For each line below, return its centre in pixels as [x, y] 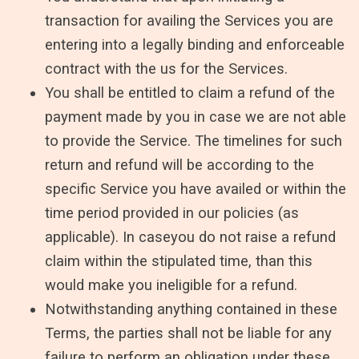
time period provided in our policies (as [172, 212]
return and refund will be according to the [179, 164]
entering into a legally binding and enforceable [195, 44]
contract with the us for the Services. [166, 68]
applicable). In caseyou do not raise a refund [190, 236]
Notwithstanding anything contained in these [191, 309]
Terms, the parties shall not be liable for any [188, 333]
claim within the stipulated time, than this [179, 260]
